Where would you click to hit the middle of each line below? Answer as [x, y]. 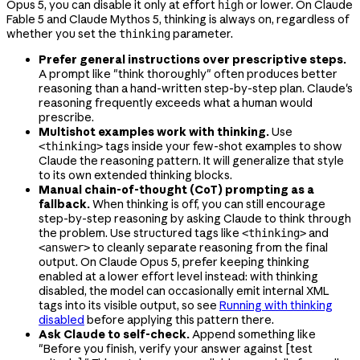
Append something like [253, 335]
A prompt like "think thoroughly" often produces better [188, 74]
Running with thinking [276, 306]
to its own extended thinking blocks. [135, 176]
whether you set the [63, 34]
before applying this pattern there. [179, 320]
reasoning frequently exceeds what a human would [176, 103]
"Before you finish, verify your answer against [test [176, 349]
